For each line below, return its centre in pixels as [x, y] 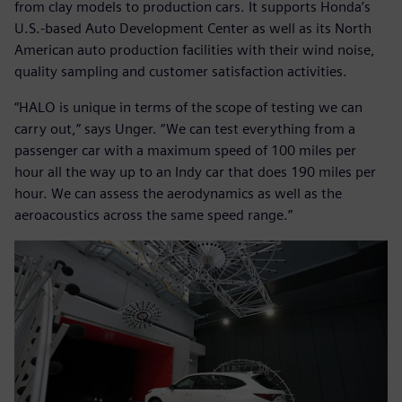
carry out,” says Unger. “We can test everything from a [185, 129]
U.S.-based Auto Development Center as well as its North [193, 29]
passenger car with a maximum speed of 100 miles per [185, 151]
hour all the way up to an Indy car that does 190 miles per [195, 172]
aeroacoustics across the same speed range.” [153, 215]
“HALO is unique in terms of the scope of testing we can [188, 108]
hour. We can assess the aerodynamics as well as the [178, 194]
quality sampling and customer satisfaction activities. [181, 72]
